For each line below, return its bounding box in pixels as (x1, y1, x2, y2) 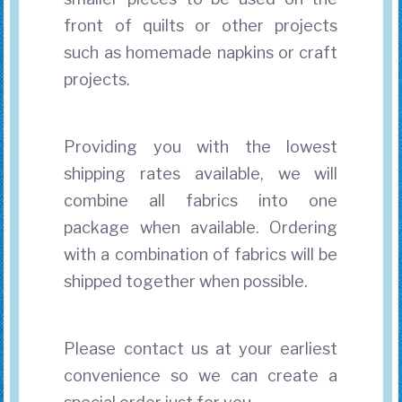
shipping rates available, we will (64, 163, 338, 183)
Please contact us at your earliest (64, 338, 338, 358)
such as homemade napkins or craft (64, 42, 338, 62)
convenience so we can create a (64, 365, 338, 385)
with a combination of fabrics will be (64, 244, 338, 264)
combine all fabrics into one (64, 190, 338, 210)
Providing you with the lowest (64, 136, 338, 156)
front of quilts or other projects (64, 15, 338, 35)
